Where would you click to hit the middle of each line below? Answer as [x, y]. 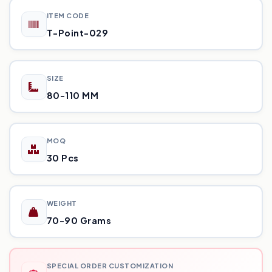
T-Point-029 [77, 32]
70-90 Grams [79, 220]
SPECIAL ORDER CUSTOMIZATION [110, 265]
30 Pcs [63, 158]
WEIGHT [62, 203]
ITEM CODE [67, 15]
